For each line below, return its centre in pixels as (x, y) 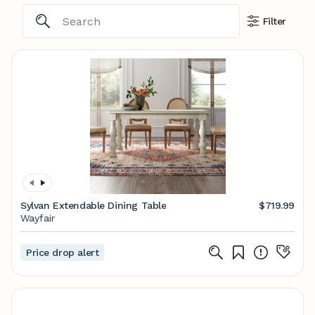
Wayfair (38, 218)
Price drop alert (63, 252)
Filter (274, 21)
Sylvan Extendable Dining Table (94, 205)
